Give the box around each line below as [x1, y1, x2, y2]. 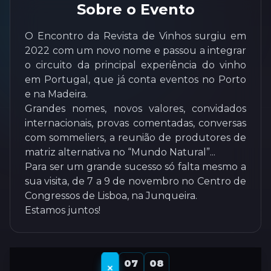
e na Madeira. [25, 88, 88, 100]
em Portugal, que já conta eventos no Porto [25, 74, 246, 86]
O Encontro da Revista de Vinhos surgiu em [25, 30, 246, 42]
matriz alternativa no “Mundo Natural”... [25, 146, 215, 158]
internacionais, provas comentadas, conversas [25, 117, 246, 129]
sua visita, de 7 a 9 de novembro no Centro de [25, 175, 246, 188]
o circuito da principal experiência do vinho [25, 59, 246, 71]
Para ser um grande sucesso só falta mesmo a [25, 161, 246, 173]
